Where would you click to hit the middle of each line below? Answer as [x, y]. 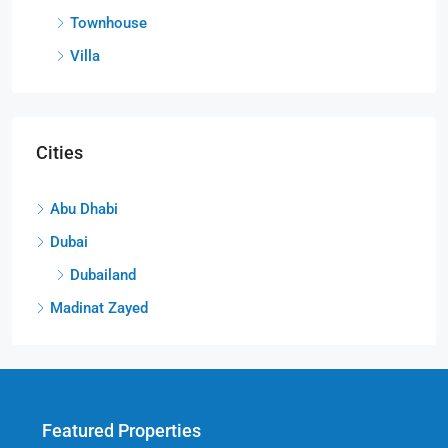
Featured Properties [121, 430]
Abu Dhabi [84, 208]
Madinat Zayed [99, 307]
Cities [59, 152]
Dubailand [103, 274]
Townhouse [108, 22]
